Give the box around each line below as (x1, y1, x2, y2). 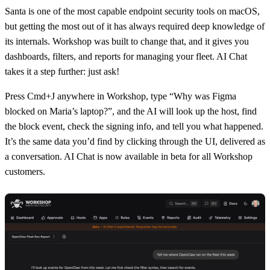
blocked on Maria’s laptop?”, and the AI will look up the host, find (5, 105, 257, 116)
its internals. (5, 36, 52, 46)
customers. (5, 166, 45, 177)
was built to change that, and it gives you (92, 36, 249, 46)
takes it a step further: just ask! (5, 66, 119, 77)
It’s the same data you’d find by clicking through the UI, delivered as (5, 136, 265, 146)
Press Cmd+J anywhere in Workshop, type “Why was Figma (5, 90, 236, 101)
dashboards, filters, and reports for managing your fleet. (5, 51, 216, 61)
